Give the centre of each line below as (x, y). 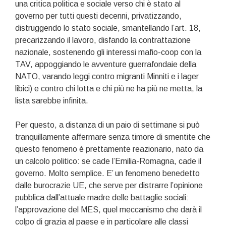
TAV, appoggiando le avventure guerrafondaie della (106, 64)
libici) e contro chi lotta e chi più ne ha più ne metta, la (109, 88)
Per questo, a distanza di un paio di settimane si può (107, 125)
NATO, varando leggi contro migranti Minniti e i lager (107, 76)
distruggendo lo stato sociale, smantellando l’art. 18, (108, 28)
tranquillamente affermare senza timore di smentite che (113, 137)
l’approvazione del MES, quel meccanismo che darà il (108, 209)
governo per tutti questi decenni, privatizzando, (98, 16)
